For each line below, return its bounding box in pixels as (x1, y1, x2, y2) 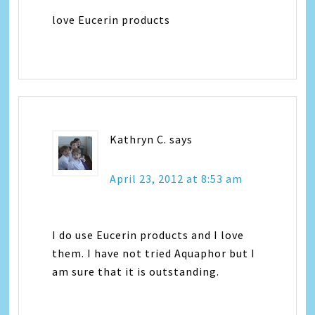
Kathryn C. (110, 132, 167, 146)
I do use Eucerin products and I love (52, 228, 245, 242)
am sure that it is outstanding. (52, 264, 220, 278)
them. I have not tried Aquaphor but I (52, 246, 256, 260)
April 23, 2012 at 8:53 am (110, 172, 243, 186)
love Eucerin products (52, 13, 171, 27)
